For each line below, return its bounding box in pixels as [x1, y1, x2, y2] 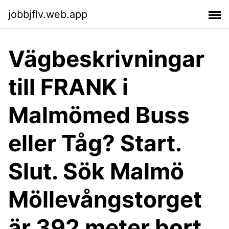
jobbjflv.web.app [8, 8, 87, 20]
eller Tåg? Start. [8, 129, 181, 157]
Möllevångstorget [8, 186, 202, 213]
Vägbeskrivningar [8, 45, 204, 73]
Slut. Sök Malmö [8, 157, 184, 185]
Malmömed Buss [8, 101, 190, 129]
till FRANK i [8, 73, 128, 101]
